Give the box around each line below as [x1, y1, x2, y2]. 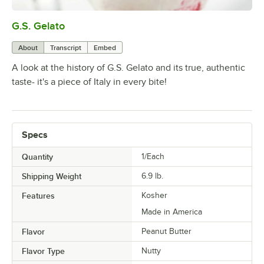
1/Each [141, 151, 164, 161]
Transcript [50, 43, 81, 52]
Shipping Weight [22, 171, 81, 181]
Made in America [141, 207, 202, 216]
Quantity [22, 151, 53, 161]
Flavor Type [22, 246, 65, 256]
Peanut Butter [141, 226, 192, 236]
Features [22, 190, 55, 200]
